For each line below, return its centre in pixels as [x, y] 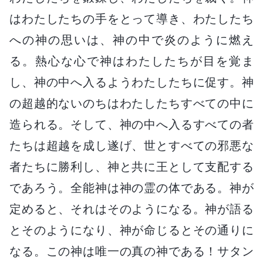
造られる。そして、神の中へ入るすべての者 [131, 124]
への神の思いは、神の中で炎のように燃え [131, 40]
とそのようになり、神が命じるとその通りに [131, 230]
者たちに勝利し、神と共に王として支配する [131, 166]
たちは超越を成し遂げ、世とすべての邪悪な [131, 145]
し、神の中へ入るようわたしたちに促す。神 [131, 82]
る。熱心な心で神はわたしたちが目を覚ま [131, 61]
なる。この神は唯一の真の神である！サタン [131, 251]
